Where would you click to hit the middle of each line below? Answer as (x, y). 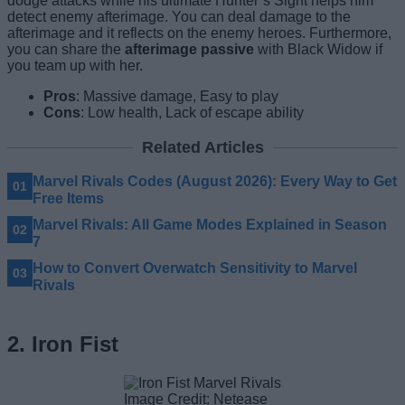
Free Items (68, 199)
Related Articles (202, 148)
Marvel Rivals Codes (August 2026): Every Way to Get (215, 182)
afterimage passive (188, 50)
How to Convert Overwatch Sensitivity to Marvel (195, 268)
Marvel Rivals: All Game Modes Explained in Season (210, 225)
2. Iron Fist (63, 344)
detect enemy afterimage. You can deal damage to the (179, 17)
